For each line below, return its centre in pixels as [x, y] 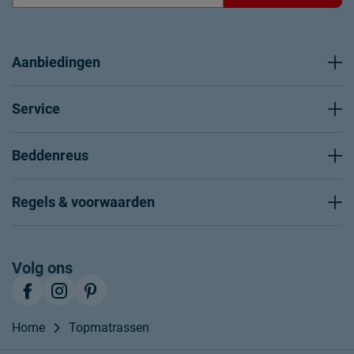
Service [36, 109]
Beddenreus [50, 155]
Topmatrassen [109, 328]
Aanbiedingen [56, 62]
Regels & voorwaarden [83, 202]
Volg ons [42, 268]
